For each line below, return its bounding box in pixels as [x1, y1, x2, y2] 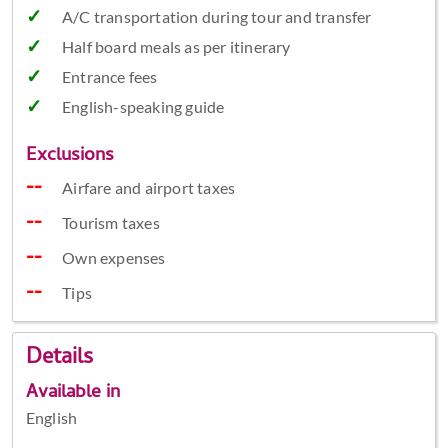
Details [25, 340, 93, 377]
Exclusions [25, 141, 114, 173]
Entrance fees [61, 67, 158, 87]
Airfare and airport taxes [62, 178, 236, 198]
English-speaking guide [61, 97, 225, 117]
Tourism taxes [62, 213, 160, 233]
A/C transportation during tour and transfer [61, 7, 372, 27]
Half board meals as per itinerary [61, 37, 291, 57]
